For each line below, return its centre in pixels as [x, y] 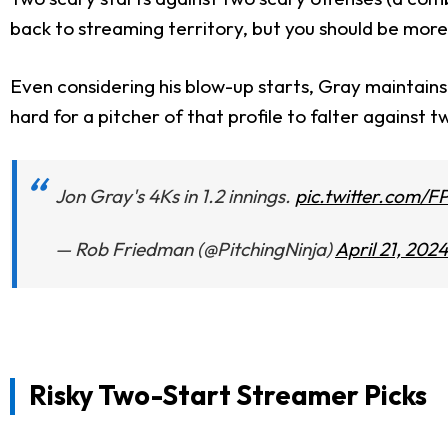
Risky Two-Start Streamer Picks [227, 394]
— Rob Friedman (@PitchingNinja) [195, 249]
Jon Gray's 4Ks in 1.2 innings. [175, 195]
